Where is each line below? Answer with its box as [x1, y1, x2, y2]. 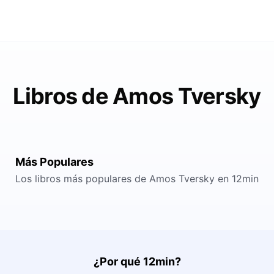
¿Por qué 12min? [93, 255, 181, 268]
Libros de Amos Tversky [13, 83, 261, 109]
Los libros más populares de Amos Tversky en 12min [15, 172, 259, 185]
